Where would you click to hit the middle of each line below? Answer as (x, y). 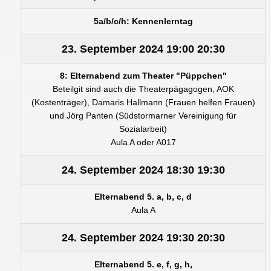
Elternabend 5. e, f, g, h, (143, 264)
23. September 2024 (112, 49)
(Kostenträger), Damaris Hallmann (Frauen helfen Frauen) (143, 102)
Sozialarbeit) (143, 129)
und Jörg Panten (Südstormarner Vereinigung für (143, 116)
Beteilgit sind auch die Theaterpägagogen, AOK (143, 89)
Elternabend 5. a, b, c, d (143, 197)
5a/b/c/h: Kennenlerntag (143, 21)
